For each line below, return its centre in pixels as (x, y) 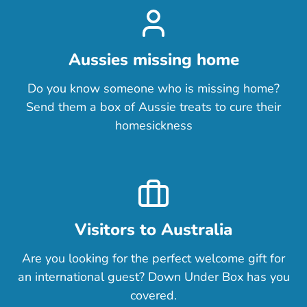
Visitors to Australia (153, 230)
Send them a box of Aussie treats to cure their (153, 107)
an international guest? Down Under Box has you (153, 277)
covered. (153, 296)
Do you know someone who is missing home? (153, 89)
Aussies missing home (153, 60)
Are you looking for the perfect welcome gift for (153, 259)
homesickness (153, 126)
